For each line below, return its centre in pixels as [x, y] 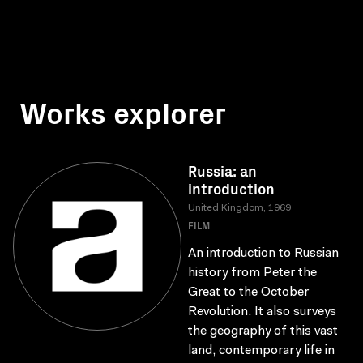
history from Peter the [252, 273]
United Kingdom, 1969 [239, 208]
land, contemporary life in [261, 351]
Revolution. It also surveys [262, 312]
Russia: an [222, 171]
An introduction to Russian [263, 254]
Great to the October [248, 293]
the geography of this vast [263, 331]
